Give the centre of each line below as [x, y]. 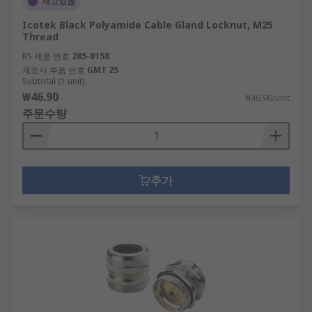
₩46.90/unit [267, 98]
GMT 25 [103, 70]
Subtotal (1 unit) [53, 81]
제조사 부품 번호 [54, 70]
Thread [40, 37]
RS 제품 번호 [46, 56]
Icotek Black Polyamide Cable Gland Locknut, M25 [148, 25]
